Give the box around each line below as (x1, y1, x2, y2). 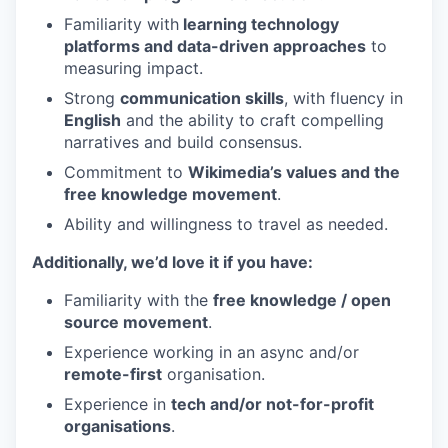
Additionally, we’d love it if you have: (32, 252, 313, 272)
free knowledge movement (64, 184, 277, 204)
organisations (64, 416, 171, 436)
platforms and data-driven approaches (64, 36, 366, 56)
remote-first (64, 364, 162, 384)
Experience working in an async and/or (64, 342, 359, 362)
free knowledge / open (213, 290, 391, 310)
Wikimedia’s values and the (188, 162, 400, 182)
